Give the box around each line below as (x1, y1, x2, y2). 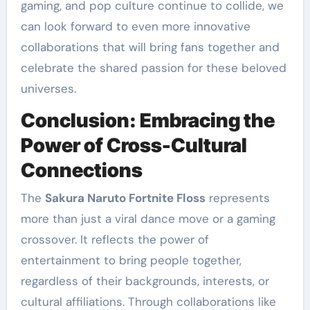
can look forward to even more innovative (20, 19, 250, 35)
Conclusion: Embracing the (20, 109, 275, 133)
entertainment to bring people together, (20, 252, 241, 268)
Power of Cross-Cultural (20, 134, 247, 158)
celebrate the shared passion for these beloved (20, 60, 286, 76)
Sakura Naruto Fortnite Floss (44, 190, 206, 206)
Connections (20, 158, 143, 183)
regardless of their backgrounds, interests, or (20, 273, 269, 289)
